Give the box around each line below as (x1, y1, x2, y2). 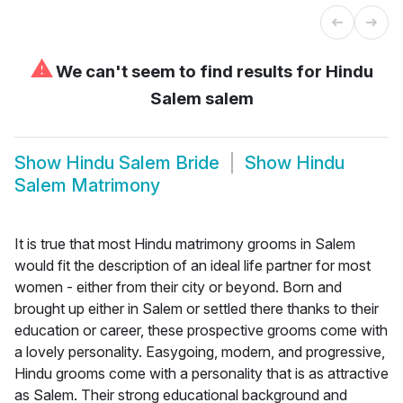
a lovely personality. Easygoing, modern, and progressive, (14, 342, 385, 361)
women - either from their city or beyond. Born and (14, 277, 342, 296)
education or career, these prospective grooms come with (14, 320, 388, 339)
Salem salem (149, 87, 254, 109)
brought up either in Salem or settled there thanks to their (14, 299, 379, 318)
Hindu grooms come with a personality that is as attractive (14, 363, 389, 382)
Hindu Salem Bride (66, 152, 219, 175)
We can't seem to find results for (51, 60, 326, 82)
